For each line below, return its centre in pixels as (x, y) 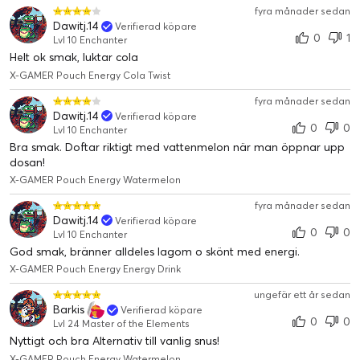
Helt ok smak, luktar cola (74, 57)
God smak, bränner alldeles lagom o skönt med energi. (155, 251)
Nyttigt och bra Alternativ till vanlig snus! (115, 341)
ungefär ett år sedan (302, 295)
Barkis (69, 310)
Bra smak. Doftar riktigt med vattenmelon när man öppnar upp (177, 147)
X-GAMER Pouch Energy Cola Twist (90, 75)
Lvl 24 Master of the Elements (121, 324)
